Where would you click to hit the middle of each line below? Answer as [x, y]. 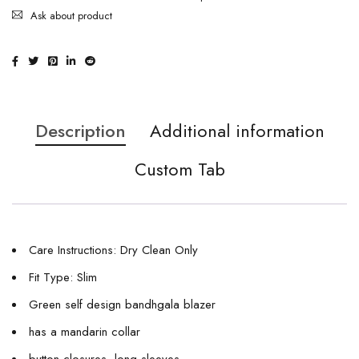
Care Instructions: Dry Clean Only [113, 250]
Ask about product [71, 15]
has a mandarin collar [85, 331]
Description [80, 130]
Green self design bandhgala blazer [122, 304]
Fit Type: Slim [63, 277]
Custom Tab [179, 169]
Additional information [237, 130]
